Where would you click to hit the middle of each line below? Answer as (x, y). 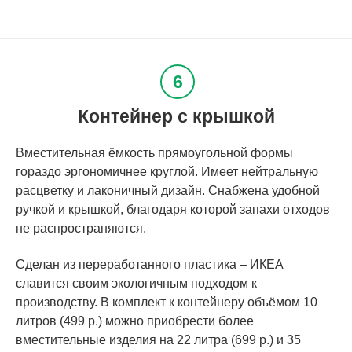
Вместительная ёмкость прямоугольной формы (154, 152)
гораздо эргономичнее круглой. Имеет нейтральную (167, 171)
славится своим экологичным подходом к (136, 283)
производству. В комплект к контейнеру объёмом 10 (167, 302)
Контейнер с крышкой (176, 116)
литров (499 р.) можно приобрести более (135, 321)
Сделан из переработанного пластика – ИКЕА (150, 264)
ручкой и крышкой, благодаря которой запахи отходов (173, 209)
